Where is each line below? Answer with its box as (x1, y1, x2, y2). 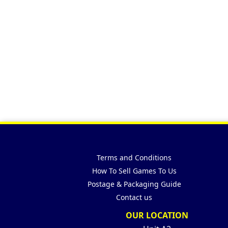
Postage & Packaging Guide (87, 179, 181, 189)
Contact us (116, 192, 153, 203)
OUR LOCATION (125, 210, 188, 221)
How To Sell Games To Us (92, 166, 177, 176)
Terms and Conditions (97, 153, 172, 163)
